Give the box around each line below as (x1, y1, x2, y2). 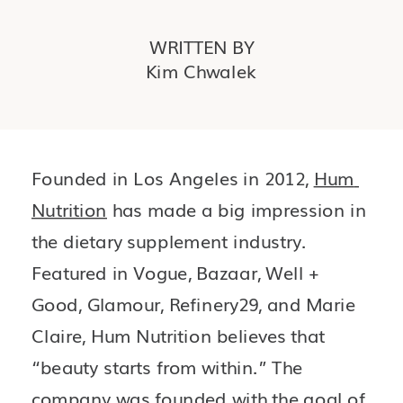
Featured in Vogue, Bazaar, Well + (31, 259, 319, 285)
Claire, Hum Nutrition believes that (31, 322, 326, 348)
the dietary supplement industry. (31, 228, 307, 254)
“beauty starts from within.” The (31, 354, 302, 380)
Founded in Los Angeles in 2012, (31, 165, 314, 191)
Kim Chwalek (145, 58, 256, 84)
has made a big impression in (107, 196, 367, 222)
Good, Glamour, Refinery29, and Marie (31, 291, 355, 317)
